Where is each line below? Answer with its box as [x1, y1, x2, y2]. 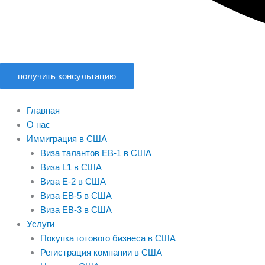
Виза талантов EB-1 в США [40, 148, 151, 159]
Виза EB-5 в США [40, 190, 112, 201]
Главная [27, 105, 60, 116]
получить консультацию [18, 71, 116, 82]
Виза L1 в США [40, 162, 102, 173]
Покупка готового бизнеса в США [40, 233, 176, 244]
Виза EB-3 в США [40, 205, 112, 215]
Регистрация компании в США [40, 247, 162, 258]
